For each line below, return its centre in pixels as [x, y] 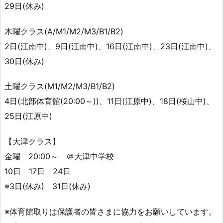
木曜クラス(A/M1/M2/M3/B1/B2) [64, 31]
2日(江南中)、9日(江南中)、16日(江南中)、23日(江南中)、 [110, 46]
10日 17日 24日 [38, 171]
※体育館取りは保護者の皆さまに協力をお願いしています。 [111, 211]
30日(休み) [24, 61]
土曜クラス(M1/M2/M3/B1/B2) [60, 86]
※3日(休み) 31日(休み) [48, 186]
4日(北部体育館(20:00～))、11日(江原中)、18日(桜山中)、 [109, 101]
